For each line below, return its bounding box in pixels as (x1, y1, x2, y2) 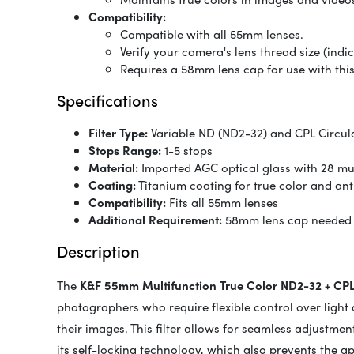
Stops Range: (88, 141, 161, 160)
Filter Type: (88, 124, 148, 142)
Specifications (57, 88, 158, 112)
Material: (88, 159, 138, 177)
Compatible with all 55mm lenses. (120, 25, 303, 43)
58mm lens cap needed (222, 211, 352, 229)
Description (57, 239, 140, 263)
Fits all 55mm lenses (166, 194, 278, 212)
